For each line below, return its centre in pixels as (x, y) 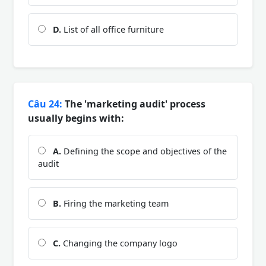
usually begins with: (76, 118)
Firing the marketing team (115, 203)
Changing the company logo (119, 243)
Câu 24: (45, 104)
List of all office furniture (113, 29)
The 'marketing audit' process (134, 104)
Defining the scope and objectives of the (144, 151)
